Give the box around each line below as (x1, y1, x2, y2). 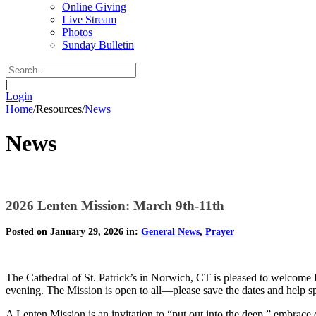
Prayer (205, 226, 234, 238)
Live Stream (62, 13, 116, 25)
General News (141, 226, 200, 238)
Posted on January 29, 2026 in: (6, 226, 141, 238)
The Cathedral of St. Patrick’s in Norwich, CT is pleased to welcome (6, 272, 311, 284)
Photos (62, 26, 92, 38)
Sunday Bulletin (62, 39, 134, 51)
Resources (36, 103, 82, 115)
